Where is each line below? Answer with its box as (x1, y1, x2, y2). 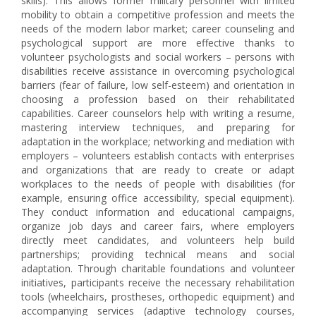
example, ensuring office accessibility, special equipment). (21, 191, 295, 205)
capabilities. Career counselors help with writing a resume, (21, 107, 295, 120)
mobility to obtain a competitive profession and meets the (21, 8, 295, 21)
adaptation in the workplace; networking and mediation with (21, 135, 295, 148)
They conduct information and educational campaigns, (21, 205, 295, 219)
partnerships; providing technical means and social (21, 248, 295, 261)
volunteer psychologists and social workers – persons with (21, 50, 295, 63)
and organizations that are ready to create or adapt (21, 163, 295, 176)
